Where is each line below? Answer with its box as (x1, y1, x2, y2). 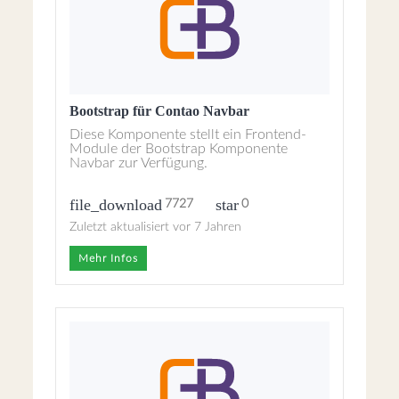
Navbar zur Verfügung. (69, 156, 208, 170)
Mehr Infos (78, 253, 139, 264)
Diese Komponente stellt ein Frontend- (69, 127, 307, 142)
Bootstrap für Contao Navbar (69, 103, 250, 118)
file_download (69, 195, 163, 214)
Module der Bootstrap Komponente (69, 142, 289, 156)
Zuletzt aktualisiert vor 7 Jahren (69, 221, 242, 233)
